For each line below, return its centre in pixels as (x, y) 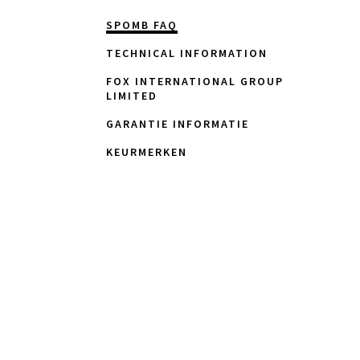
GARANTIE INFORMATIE (178, 124)
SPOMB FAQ (142, 25)
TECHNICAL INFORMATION (187, 53)
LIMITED (132, 96)
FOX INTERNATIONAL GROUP (195, 81)
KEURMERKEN (147, 152)
